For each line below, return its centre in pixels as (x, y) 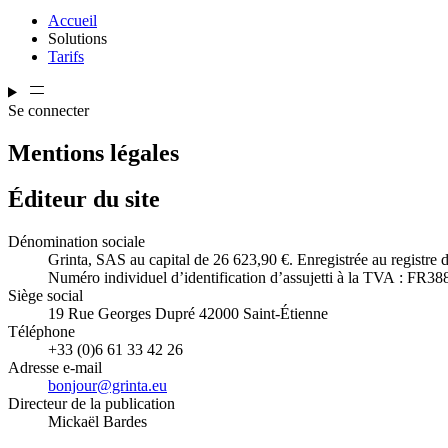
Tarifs (66, 56)
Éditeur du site (84, 199)
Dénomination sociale (76, 242)
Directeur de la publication (91, 404)
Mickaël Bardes (97, 422)
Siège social (45, 296)
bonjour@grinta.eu (107, 386)
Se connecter (48, 110)
